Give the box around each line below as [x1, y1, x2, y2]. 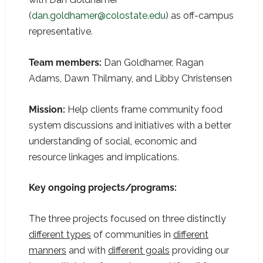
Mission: [28, 103, 68, 115]
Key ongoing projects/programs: [28, 182, 177, 194]
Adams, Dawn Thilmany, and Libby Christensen [28, 73, 232, 84]
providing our [169, 244, 229, 256]
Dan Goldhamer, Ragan [103, 57, 204, 68]
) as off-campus [165, 10, 234, 22]
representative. [28, 26, 93, 38]
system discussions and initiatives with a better [28, 119, 231, 131]
